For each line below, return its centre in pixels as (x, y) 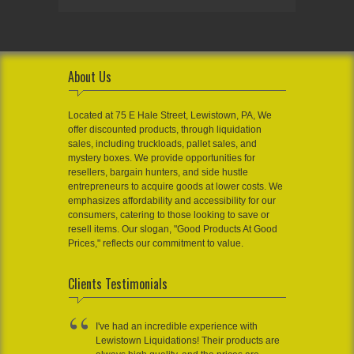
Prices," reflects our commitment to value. (156, 244)
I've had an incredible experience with (177, 327)
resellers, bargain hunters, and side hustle (158, 173)
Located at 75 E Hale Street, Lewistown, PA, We (170, 116)
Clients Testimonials (118, 284)
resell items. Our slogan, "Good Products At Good (173, 230)
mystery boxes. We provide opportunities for (162, 158)
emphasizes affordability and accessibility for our (172, 201)
